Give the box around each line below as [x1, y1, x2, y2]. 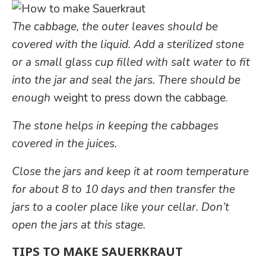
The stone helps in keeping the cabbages [12, 118, 218, 134]
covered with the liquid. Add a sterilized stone [12, 36, 244, 52]
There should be [158, 72, 240, 88]
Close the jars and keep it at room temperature [12, 163, 249, 179]
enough [12, 90, 53, 106]
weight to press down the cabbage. [53, 90, 228, 106]
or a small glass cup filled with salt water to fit [12, 54, 250, 70]
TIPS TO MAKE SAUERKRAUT [12, 241, 183, 261]
